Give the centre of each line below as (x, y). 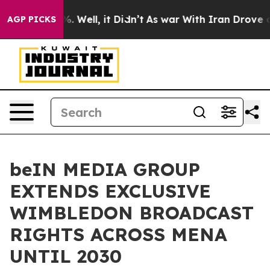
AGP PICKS (32, 19)
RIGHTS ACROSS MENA (118, 234)
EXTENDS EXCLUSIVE (110, 191)
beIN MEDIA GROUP (105, 169)
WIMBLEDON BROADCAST (132, 213)
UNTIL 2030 (66, 256)
